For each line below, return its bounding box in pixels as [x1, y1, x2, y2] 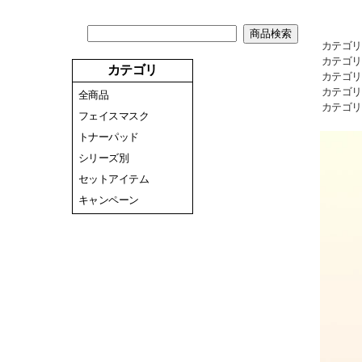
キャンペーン [78, 194, 139, 206]
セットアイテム [78, 173, 149, 185]
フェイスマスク [78, 110, 149, 122]
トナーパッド [78, 131, 139, 143]
